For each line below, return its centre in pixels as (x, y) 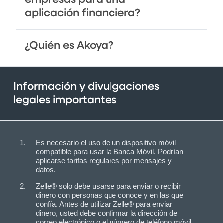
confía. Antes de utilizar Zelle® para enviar (104, 204)
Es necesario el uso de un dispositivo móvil (106, 142)
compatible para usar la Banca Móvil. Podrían (110, 151)
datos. (46, 169)
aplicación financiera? (83, 13)
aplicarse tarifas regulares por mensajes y (104, 160)
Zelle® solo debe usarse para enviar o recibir (108, 186)
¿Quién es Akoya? (69, 46)
